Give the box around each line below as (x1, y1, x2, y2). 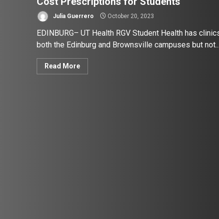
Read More (44, 62, 80, 70)
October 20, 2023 (106, 12, 154, 20)
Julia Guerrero (51, 12, 94, 20)
